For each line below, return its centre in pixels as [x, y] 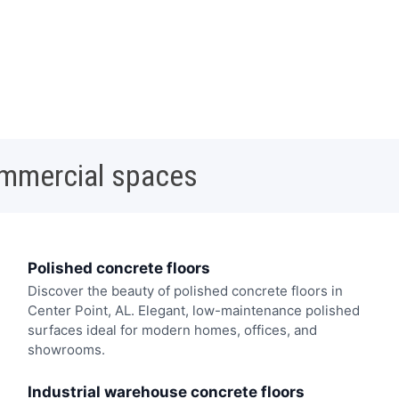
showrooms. [66, 350]
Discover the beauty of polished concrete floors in [185, 291]
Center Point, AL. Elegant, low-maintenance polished [193, 311]
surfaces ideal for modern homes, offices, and [172, 330]
